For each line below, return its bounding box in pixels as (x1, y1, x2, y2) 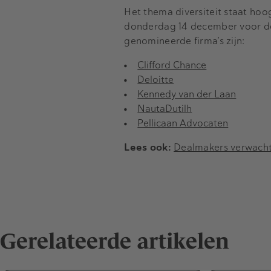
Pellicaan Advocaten (137, 116, 229, 129)
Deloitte (137, 73, 174, 86)
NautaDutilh (137, 102, 192, 115)
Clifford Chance (137, 58, 207, 71)
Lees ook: (124, 140, 171, 154)
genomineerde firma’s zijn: (124, 34, 245, 47)
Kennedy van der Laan (137, 87, 237, 100)
